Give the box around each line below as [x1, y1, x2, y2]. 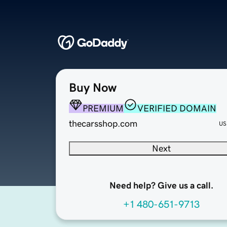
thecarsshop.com [69, 119, 137, 129]
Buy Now [69, 82, 117, 94]
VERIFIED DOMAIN [137, 104, 216, 113]
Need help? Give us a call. [109, 181, 213, 191]
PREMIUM [83, 104, 124, 113]
